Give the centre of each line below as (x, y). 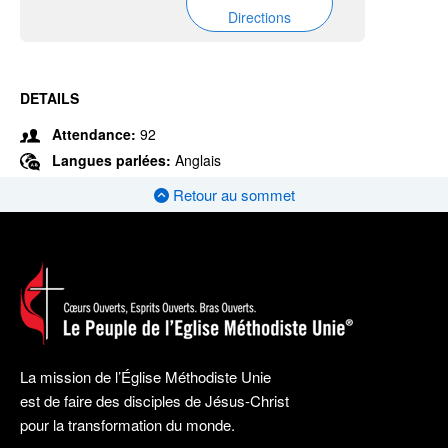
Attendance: (94, 134)
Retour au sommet (231, 195)
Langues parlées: (113, 160)
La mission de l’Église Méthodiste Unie (145, 377)
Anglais (198, 160)
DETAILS (49, 98)
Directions (259, 17)
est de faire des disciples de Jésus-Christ (154, 401)
